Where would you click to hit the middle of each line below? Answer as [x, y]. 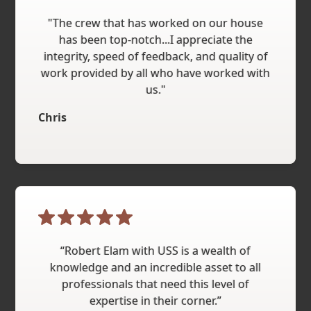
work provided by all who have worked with [155, 73]
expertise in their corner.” [155, 300]
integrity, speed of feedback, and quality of [155, 56]
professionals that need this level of [155, 284]
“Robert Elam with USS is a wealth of [155, 250]
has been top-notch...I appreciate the [155, 39]
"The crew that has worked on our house [155, 23]
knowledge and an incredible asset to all [155, 267]
